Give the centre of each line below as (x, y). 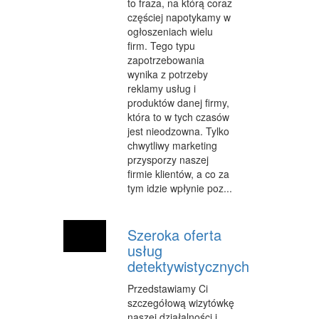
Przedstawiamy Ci (168, 289)
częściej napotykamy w (179, 17)
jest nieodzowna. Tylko (178, 131)
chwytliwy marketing (172, 146)
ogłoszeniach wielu (170, 32)
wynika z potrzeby (168, 74)
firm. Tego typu (161, 46)
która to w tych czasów (178, 117)
